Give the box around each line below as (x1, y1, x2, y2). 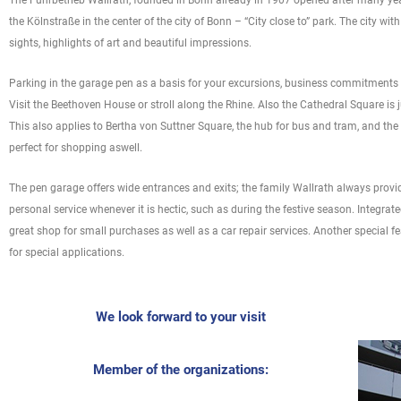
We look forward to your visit (96, 309, 267, 326)
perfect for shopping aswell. (9, 141, 142, 155)
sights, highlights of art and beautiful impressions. (9, 37, 252, 50)
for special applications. (9, 246, 124, 260)
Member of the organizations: (93, 362, 269, 379)
